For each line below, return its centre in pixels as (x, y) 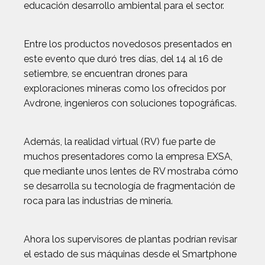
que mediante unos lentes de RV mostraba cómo (131, 171)
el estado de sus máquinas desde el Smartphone (130, 254)
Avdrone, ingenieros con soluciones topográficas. (130, 103)
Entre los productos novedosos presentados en (128, 44)
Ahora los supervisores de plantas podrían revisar (130, 239)
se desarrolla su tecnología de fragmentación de (129, 186)
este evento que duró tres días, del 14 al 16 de (123, 59)
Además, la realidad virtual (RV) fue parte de (119, 142)
